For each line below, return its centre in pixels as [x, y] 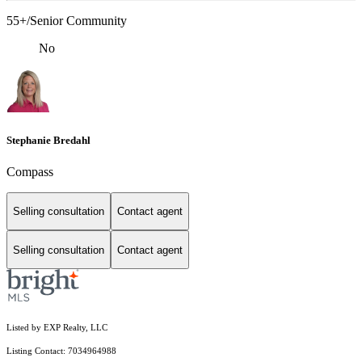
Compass [30, 171]
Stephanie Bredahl [48, 140]
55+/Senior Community [67, 21]
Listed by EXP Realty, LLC [57, 328]
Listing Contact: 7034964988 [63, 351]
